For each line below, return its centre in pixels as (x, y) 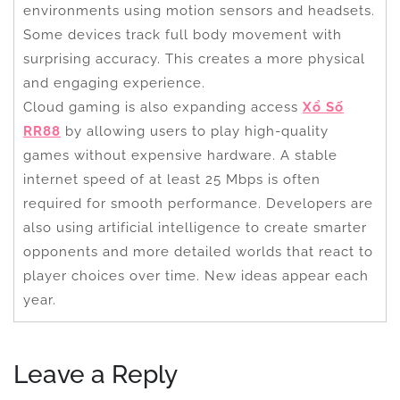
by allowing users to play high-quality (195, 131)
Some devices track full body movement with (183, 34)
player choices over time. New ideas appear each (196, 275)
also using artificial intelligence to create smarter (195, 227)
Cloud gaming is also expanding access (163, 107)
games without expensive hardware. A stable (180, 155)
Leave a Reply (96, 374)
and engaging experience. (114, 83)
